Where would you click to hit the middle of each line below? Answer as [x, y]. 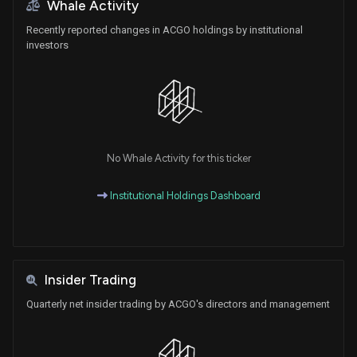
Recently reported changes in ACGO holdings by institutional [165, 29]
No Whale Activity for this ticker [178, 159]
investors [47, 45]
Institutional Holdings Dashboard [184, 196]
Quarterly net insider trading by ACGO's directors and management [178, 304]
